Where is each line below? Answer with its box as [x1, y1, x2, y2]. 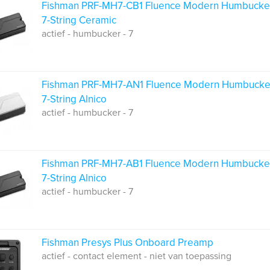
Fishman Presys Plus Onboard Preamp [42, 236, 213, 249]
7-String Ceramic [42, 14, 116, 27]
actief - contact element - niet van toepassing [42, 250, 231, 262]
